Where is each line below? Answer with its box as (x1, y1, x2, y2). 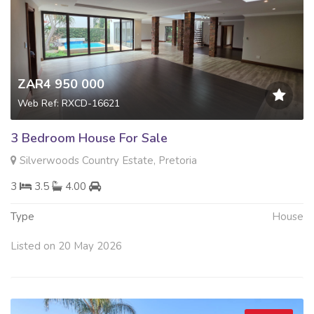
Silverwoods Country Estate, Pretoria (17, 153, 197, 168)
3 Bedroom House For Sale (11, 129, 168, 146)
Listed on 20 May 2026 (11, 238, 122, 253)
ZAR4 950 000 (18, 75, 104, 93)
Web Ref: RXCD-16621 (18, 96, 120, 110)
